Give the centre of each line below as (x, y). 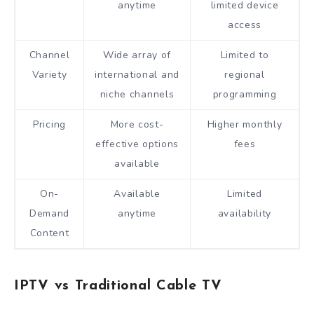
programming (245, 94)
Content (49, 233)
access (245, 25)
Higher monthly (245, 124)
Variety (49, 75)
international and (137, 75)
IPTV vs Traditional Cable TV (118, 286)
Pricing (49, 124)
